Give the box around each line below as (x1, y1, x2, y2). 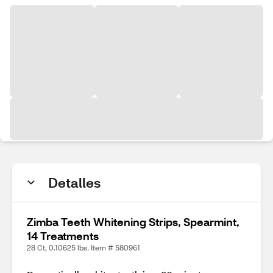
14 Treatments (27, 229, 99, 243)
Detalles (48, 174, 101, 191)
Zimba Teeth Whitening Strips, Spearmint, (27, 214, 239, 229)
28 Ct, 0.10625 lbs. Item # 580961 (27, 243, 140, 252)
